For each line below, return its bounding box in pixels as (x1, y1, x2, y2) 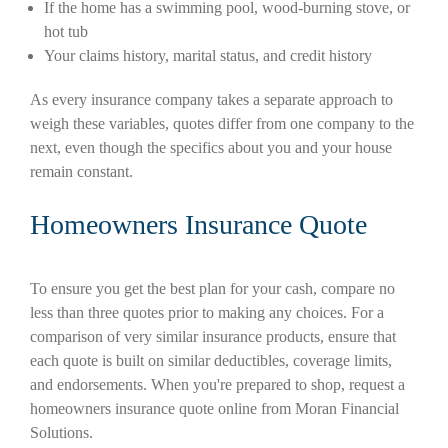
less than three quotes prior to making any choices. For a (30, 303, 384, 321)
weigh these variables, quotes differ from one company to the (30, 114, 414, 132)
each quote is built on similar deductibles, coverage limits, (30, 351, 392, 369)
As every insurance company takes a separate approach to (30, 90, 393, 108)
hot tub (44, 22, 88, 40)
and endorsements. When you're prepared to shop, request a (30, 375, 405, 393)
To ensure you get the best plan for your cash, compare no (30, 279, 395, 297)
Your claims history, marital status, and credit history (44, 46, 372, 64)
